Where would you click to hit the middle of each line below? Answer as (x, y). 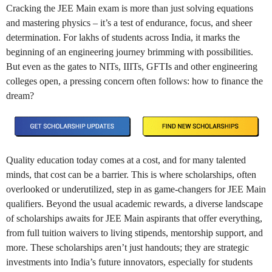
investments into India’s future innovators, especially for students (129, 262)
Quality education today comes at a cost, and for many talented (126, 160)
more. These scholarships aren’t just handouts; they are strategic (127, 247)
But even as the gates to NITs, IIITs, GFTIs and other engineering (132, 67)
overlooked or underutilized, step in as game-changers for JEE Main (136, 189)
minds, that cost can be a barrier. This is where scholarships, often (131, 174)
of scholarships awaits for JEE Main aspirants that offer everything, (134, 218)
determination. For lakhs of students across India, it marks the (123, 38)
